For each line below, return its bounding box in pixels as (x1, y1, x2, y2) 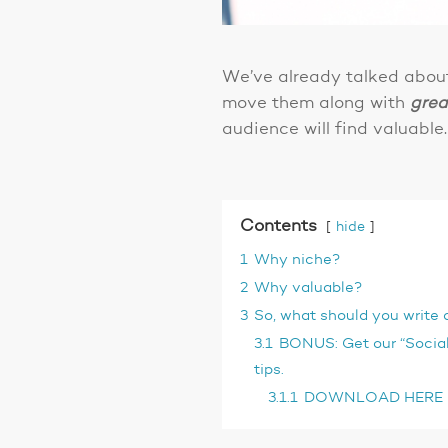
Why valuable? (254, 280, 364, 297)
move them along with (222, 94, 411, 112)
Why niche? (254, 252, 342, 269)
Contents (240, 218, 318, 236)
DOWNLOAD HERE (304, 390, 444, 407)
